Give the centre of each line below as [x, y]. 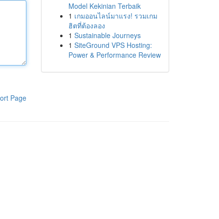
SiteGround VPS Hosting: [113, 45]
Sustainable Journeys [107, 35]
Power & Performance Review [114, 55]
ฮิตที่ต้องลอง [87, 25]
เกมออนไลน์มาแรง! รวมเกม [116, 16]
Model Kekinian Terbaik [104, 6]
